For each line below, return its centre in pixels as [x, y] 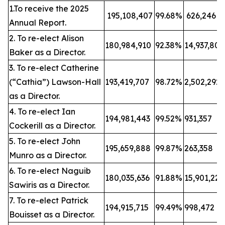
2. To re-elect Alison [46, 38]
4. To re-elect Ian [42, 111]
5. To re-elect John [45, 141]
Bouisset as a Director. [52, 214]
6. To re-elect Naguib [50, 171]
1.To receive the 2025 [49, 9]
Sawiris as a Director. [49, 185]
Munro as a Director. [48, 155]
